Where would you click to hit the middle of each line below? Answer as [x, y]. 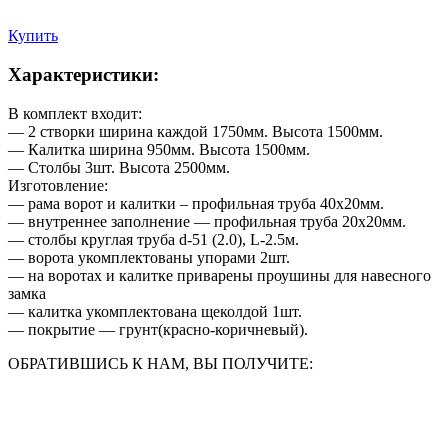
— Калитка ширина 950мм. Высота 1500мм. [159, 149]
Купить [33, 36]
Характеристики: [83, 74]
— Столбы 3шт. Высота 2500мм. [119, 167]
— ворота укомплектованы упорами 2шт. [149, 257]
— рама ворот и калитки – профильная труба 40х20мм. [196, 203]
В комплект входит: [75, 113]
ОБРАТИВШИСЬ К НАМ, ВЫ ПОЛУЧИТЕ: [160, 363]
